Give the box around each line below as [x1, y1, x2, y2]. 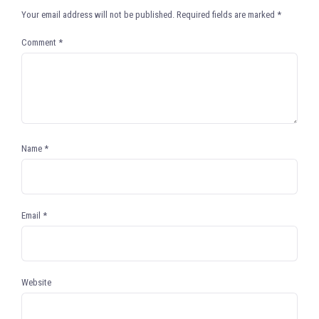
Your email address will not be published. [21, 9, 174, 21]
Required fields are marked [177, 9, 277, 21]
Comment [21, 37, 58, 48]
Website [21, 277, 51, 288]
